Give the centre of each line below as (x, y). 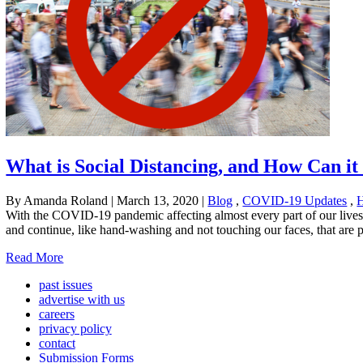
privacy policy (75, 328)
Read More (35, 257)
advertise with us (81, 299)
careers (56, 314)
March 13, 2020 (158, 200)
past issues (65, 284)
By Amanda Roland (57, 200)
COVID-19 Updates (295, 200)
